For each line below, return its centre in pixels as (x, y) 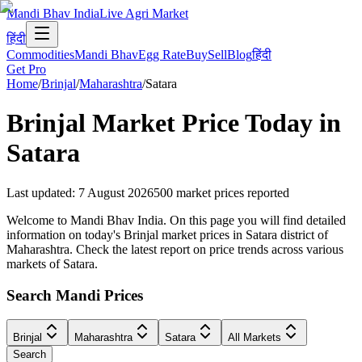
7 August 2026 (116, 192)
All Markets (255, 338)
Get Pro (26, 69)
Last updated (39, 192)
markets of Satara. (52, 263)
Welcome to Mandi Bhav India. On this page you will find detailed (176, 220)
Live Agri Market (144, 13)
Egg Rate (162, 55)
